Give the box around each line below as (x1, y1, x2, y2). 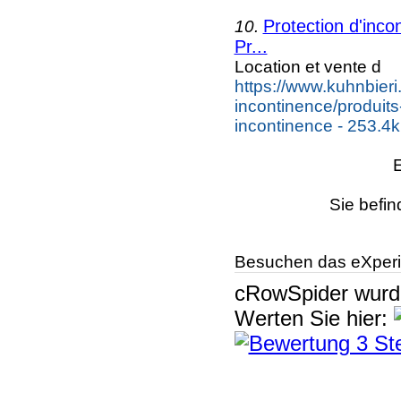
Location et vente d (234, 56, 381, 76)
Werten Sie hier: (234, 305, 394, 330)
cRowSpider (234, 280, 348, 305)
